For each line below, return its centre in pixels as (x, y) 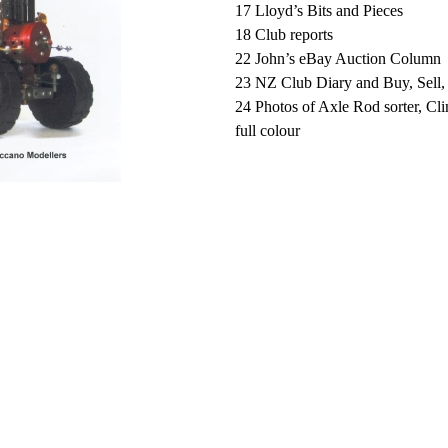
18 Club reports (284, 34)
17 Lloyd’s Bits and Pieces (319, 10)
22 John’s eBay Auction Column (338, 58)
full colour (267, 130)
